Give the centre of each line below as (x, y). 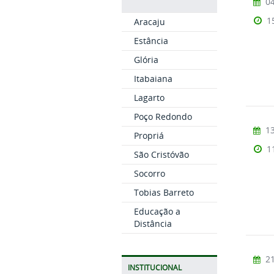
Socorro (149, 173)
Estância (151, 41)
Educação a (157, 211)
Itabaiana (153, 79)
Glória (146, 60)
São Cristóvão (161, 154)
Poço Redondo (163, 117)
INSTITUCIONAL (154, 268)
